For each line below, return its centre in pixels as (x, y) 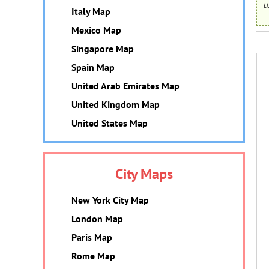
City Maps (144, 174)
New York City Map (110, 200)
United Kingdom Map (116, 104)
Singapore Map (103, 49)
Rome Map (93, 256)
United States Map (110, 123)
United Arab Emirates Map (125, 86)
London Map (97, 219)
